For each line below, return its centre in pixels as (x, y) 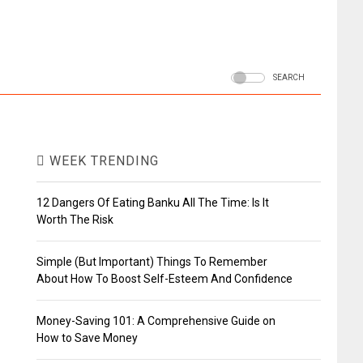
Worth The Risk (75, 220)
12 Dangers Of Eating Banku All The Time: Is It (152, 203)
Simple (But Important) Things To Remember (152, 262)
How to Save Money (87, 338)
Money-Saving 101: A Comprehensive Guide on (156, 321)
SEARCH (289, 77)
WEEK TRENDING (102, 161)
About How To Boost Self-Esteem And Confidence (164, 279)
